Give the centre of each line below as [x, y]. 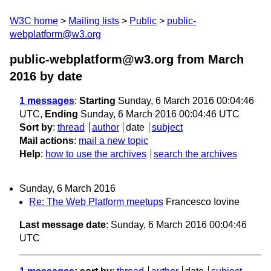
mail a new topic [113, 141]
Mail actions [47, 141]
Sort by [36, 127]
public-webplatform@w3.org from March [127, 59]
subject [167, 127]
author [105, 127]
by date [59, 76]
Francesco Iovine [203, 202]
